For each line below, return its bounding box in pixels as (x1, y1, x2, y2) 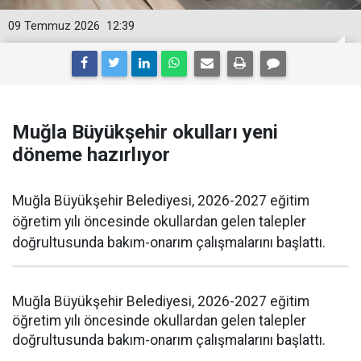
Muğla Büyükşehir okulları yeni (12, 121, 278, 143)
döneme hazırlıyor (12, 143, 170, 166)
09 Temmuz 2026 (8, 19, 100, 33)
